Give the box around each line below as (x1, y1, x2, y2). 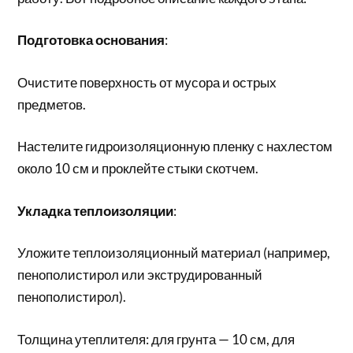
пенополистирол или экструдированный (17, 266, 263, 283)
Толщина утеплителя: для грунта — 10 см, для (17, 330, 295, 347)
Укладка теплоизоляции (17, 202, 174, 219)
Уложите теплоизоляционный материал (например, (17, 244, 331, 261)
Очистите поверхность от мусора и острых (17, 73, 277, 91)
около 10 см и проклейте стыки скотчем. (17, 160, 259, 176)
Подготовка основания (17, 32, 165, 48)
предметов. (17, 95, 87, 113)
